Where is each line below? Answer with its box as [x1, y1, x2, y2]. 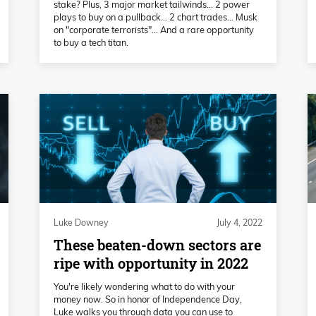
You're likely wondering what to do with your [54, 281, 235, 293]
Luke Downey [54, 217, 109, 229]
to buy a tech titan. [54, 37, 128, 49]
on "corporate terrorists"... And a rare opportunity [54, 24, 254, 36]
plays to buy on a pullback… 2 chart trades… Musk [54, 11, 257, 23]
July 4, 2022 [217, 217, 262, 229]
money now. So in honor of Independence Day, [54, 293, 242, 305]
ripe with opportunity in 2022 [54, 254, 248, 274]
